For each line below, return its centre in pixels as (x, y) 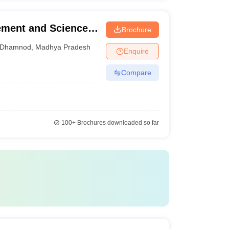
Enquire (136, 51)
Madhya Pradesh (63, 47)
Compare (136, 72)
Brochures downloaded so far (117, 123)
